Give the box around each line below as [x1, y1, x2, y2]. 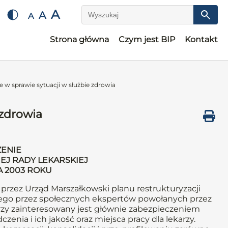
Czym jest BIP [119, 35, 175, 44]
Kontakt [185, 35, 218, 44]
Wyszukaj [81, 14, 121, 24]
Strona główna [50, 35, 109, 44]
